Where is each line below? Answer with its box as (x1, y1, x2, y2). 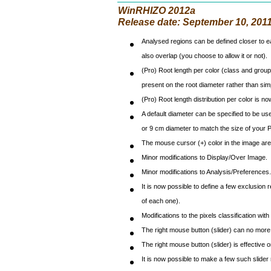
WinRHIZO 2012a (117, 5, 195, 16)
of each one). (142, 197, 180, 211)
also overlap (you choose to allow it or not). (142, 52, 267, 65)
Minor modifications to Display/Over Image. (142, 154, 267, 167)
